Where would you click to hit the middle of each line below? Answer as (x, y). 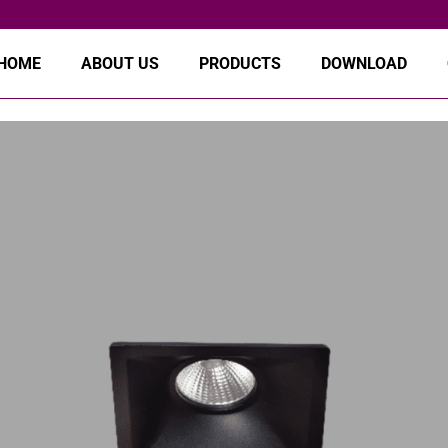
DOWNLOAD (364, 63)
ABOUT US (120, 63)
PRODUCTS (240, 63)
